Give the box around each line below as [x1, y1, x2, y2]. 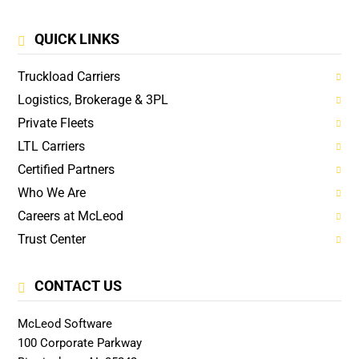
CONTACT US [34, 276, 122, 294]
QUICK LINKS [34, 30, 119, 47]
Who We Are [18, 184, 86, 200]
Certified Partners [18, 161, 115, 177]
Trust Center [18, 231, 86, 247]
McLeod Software [18, 316, 112, 331]
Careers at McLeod [18, 208, 123, 224]
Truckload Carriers [18, 68, 120, 84]
